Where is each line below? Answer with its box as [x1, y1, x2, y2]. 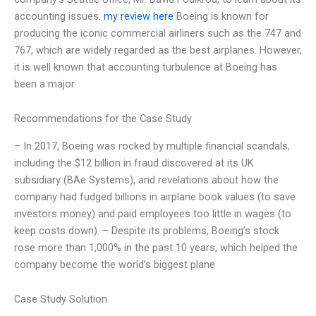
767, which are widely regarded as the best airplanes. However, [14, 43, 302, 56]
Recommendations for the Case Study [14, 112, 192, 126]
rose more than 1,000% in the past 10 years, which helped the [14, 241, 298, 254]
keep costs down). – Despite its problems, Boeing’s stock [14, 224, 279, 237]
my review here [104, 9, 174, 23]
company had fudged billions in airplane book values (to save [14, 190, 296, 203]
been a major [14, 77, 75, 90]
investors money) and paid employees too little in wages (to [14, 207, 291, 220]
